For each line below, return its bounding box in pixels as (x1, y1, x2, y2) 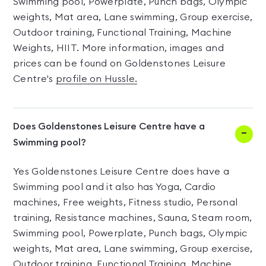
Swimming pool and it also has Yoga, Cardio (13, 182, 216, 192)
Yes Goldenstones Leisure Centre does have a (13, 167, 229, 176)
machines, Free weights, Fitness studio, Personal (13, 198, 238, 207)
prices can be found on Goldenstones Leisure (13, 59, 226, 68)
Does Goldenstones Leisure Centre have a (13, 122, 205, 131)
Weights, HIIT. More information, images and (13, 43, 224, 53)
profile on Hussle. (55, 74, 138, 84)
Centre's (13, 74, 56, 84)
